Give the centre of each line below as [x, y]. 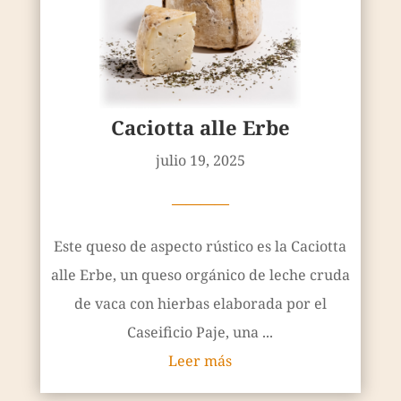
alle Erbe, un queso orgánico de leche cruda [200, 274]
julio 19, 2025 [200, 160]
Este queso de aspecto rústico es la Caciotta [200, 246]
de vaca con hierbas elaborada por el [200, 303]
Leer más [200, 360]
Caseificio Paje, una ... [200, 332]
